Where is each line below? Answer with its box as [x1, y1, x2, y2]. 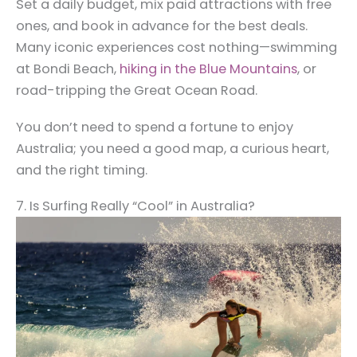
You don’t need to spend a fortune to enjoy [16, 117, 293, 136]
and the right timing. [16, 160, 147, 179]
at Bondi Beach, [16, 60, 120, 79]
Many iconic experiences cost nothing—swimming [16, 38, 337, 57]
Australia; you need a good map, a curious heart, [16, 139, 329, 158]
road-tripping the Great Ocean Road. [16, 81, 257, 100]
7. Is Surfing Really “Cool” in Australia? [16, 197, 255, 216]
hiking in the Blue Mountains [120, 60, 297, 79]
